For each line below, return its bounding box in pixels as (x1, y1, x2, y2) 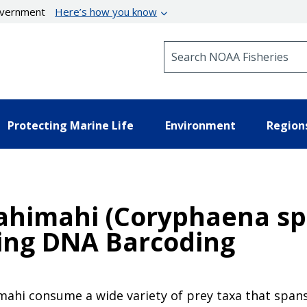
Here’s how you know (55, 5, 158, 19)
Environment (164, 117, 236, 133)
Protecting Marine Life (8, 117, 134, 133)
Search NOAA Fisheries (163, 40, 275, 53)
